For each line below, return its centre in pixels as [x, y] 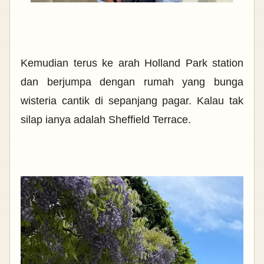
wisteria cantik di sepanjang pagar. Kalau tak [132, 100]
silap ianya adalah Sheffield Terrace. [106, 119]
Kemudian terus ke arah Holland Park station [132, 63]
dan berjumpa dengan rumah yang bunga [132, 82]
